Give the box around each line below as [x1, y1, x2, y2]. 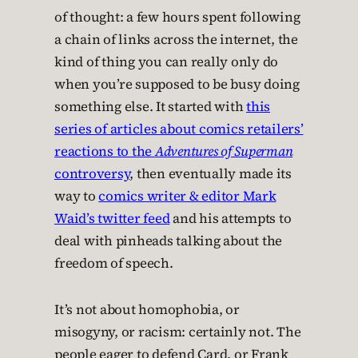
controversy [54, 165, 130, 184]
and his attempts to [169, 209, 292, 229]
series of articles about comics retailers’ [54, 120, 304, 139]
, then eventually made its [129, 165, 292, 184]
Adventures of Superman [154, 142, 293, 161]
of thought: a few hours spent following [54, 8, 300, 27]
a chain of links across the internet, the [54, 30, 298, 50]
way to [54, 187, 99, 206]
